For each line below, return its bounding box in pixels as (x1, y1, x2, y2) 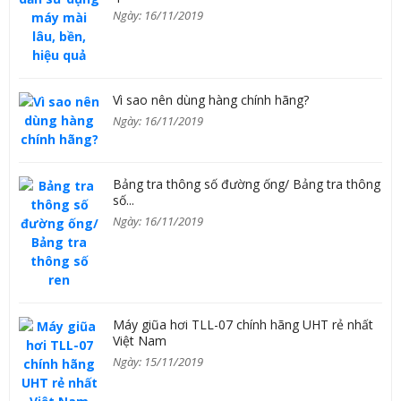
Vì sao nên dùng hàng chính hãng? (113, 91, 309, 108)
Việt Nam (113, 332, 166, 349)
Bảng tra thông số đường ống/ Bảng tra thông (113, 175, 380, 192)
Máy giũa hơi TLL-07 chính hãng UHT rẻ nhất (113, 316, 373, 333)
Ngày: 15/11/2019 (113, 354, 203, 370)
